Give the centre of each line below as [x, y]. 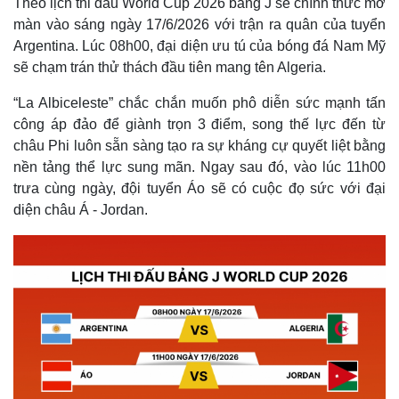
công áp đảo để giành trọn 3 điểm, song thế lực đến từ [199, 124]
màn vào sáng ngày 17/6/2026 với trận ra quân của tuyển [199, 24]
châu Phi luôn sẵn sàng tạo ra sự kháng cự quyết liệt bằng [199, 146]
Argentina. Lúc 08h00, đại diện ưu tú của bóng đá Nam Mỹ [199, 46]
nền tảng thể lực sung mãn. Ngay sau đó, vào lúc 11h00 [199, 167]
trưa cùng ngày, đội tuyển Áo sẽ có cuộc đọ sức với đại [199, 188]
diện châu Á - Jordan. [81, 210]
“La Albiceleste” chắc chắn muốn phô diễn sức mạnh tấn [199, 103]
